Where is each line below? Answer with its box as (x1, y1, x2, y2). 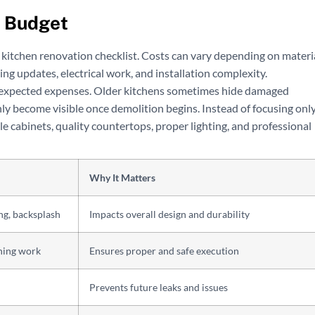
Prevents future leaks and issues (89, 281, 228, 294)
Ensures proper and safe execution (89, 245, 239, 257)
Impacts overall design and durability (89, 208, 250, 221)
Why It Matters (89, 172, 155, 184)
